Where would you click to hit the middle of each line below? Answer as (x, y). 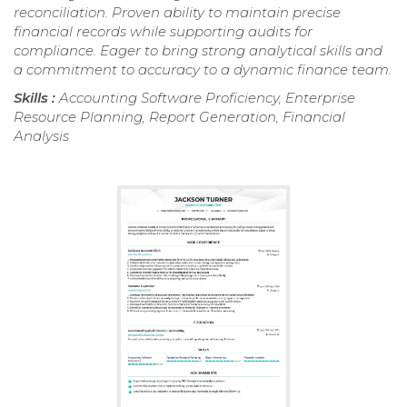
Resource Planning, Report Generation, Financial (179, 117)
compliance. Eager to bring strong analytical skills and (198, 51)
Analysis (41, 136)
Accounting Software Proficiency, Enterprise (207, 98)
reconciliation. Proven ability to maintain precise (177, 13)
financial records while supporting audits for (163, 32)
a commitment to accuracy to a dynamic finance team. (203, 70)
